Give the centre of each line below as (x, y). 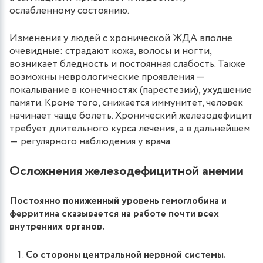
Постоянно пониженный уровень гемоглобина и (118, 201)
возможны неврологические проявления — (107, 77)
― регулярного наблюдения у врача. (91, 141)
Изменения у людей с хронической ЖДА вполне (121, 38)
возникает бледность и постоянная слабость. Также (127, 64)
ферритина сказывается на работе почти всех (114, 214)
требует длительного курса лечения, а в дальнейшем (130, 129)
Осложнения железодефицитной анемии (127, 171)
